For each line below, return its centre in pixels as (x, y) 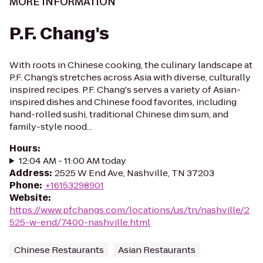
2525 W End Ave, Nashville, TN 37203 (134, 173)
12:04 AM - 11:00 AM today (72, 161)
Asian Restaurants (157, 250)
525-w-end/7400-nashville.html (80, 222)
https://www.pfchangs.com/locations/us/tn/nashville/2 (129, 210)
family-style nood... (51, 127)
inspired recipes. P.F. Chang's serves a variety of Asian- (125, 90)
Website (29, 198)
